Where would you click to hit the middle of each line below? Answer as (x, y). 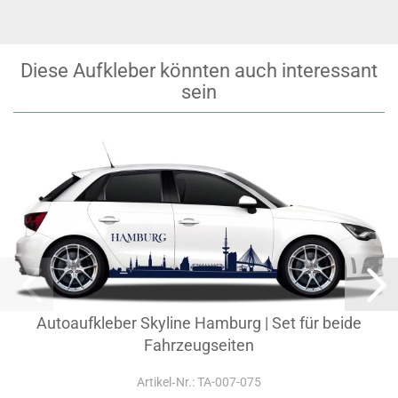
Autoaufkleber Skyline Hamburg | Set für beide (199, 323)
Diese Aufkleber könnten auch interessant (199, 71)
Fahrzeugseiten (199, 346)
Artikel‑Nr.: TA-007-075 (199, 382)
